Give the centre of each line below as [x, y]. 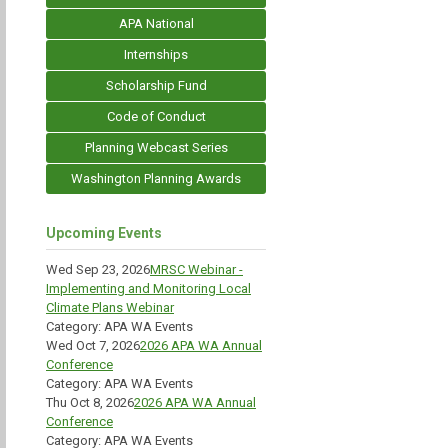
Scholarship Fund [156, 85]
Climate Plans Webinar [110, 307]
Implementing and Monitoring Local [148, 288]
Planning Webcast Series [156, 147]
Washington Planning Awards [156, 178]
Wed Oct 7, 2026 [93, 345]
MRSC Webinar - [196, 269]
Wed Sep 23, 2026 [98, 269]
